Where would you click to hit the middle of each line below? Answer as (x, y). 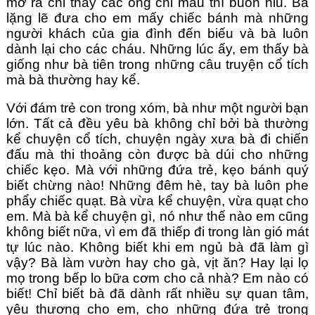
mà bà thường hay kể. (75, 80)
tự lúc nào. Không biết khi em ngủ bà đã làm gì (157, 247)
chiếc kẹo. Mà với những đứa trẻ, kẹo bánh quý (157, 170)
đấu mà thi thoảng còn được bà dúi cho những (157, 155)
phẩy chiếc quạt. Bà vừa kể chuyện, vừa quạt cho (157, 201)
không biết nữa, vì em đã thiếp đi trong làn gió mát (157, 232)
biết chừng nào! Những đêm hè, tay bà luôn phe (157, 186)
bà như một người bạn (241, 108)
